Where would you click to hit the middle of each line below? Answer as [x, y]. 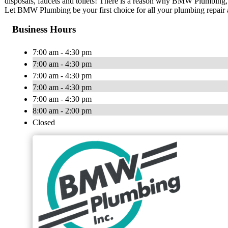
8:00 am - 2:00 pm [62, 111]
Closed [44, 123]
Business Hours [44, 30]
